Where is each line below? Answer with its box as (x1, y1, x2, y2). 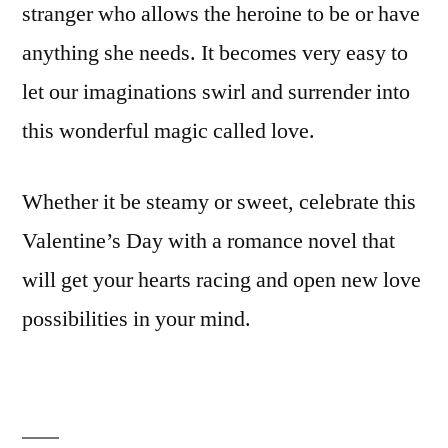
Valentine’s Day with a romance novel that (22, 226, 395, 255)
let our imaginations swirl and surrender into (22, 77, 410, 106)
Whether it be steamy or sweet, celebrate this (22, 187, 416, 216)
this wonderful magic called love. (22, 116, 315, 145)
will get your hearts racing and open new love (22, 265, 421, 294)
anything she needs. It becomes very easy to (22, 38, 408, 67)
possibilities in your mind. (22, 304, 251, 333)
